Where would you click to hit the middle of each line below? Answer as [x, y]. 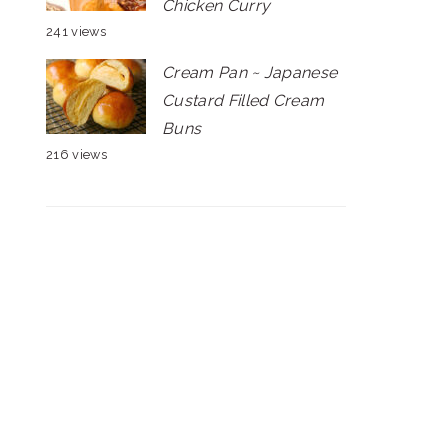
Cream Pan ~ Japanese [250, 72]
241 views [76, 31]
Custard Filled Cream [243, 100]
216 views [76, 154]
